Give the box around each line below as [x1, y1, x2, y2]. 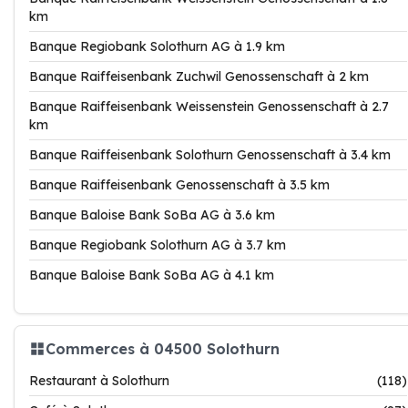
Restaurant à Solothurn [29, 372, 169, 389]
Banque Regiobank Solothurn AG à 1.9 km [29, 38, 285, 55]
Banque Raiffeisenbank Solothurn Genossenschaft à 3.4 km [29, 147, 391, 163]
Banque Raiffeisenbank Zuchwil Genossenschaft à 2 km [29, 68, 369, 85]
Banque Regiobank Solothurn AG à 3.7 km [29, 237, 286, 253]
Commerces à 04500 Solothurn [46, 339, 280, 358]
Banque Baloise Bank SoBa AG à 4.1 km [29, 267, 274, 283]
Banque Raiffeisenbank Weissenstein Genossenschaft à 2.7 [29, 98, 389, 115]
